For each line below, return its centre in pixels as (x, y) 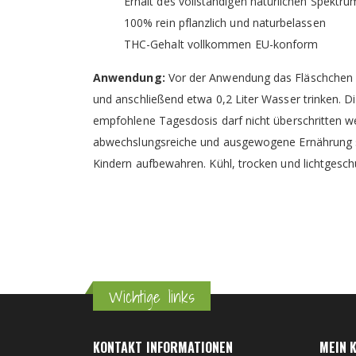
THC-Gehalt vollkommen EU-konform (221, 44)
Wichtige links (152, 298)
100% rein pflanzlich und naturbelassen (225, 23)
